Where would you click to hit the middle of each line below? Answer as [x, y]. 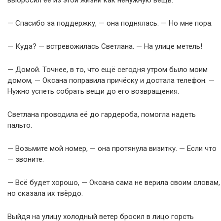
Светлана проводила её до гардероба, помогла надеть [102, 115]
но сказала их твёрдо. [45, 194]
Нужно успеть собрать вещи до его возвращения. [93, 92]
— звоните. [26, 160]
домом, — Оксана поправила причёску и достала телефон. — [111, 81]
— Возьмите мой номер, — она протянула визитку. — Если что [112, 149]
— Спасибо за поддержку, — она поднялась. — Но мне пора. [110, 23]
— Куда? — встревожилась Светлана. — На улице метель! [105, 47]
